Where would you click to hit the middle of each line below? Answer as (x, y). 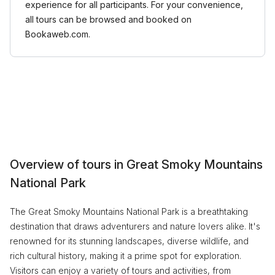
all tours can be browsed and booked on (108, 19)
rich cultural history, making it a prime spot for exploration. (126, 256)
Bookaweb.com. (58, 34)
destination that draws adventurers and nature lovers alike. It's (135, 226)
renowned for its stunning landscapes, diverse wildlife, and (129, 241)
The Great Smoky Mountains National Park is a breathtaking (129, 211)
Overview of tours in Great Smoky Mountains (136, 165)
